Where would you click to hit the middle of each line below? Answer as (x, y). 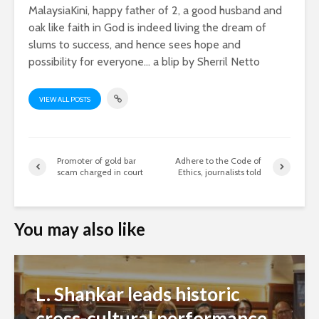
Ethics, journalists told (220, 172)
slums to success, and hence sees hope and (135, 45)
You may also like (80, 229)
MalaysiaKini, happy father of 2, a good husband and (155, 11)
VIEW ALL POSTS (65, 99)
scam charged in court (100, 172)
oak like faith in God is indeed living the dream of (147, 28)
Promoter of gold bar (96, 161)
